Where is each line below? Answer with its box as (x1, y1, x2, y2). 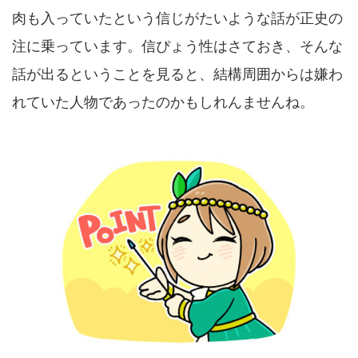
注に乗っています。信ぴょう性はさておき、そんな (12, 38, 343, 55)
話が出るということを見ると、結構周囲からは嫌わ (12, 66, 343, 83)
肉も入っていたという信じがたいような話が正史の (12, 10, 343, 27)
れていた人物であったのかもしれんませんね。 (12, 93, 314, 111)
